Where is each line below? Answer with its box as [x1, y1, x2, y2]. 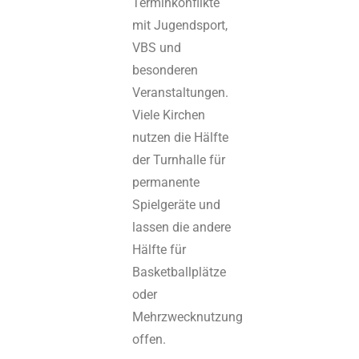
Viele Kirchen [132, 107, 206, 123]
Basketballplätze [132, 264, 227, 280]
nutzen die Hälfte [132, 129, 229, 145]
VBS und [132, 39, 182, 55]
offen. [132, 331, 167, 347]
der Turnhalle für [132, 151, 226, 167]
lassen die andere [132, 219, 232, 235]
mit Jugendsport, [132, 17, 228, 33]
